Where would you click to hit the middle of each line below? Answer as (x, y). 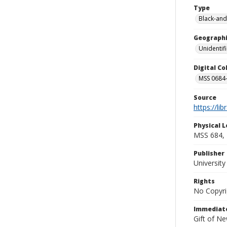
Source (205, 98)
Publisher (209, 153)
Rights (204, 181)
